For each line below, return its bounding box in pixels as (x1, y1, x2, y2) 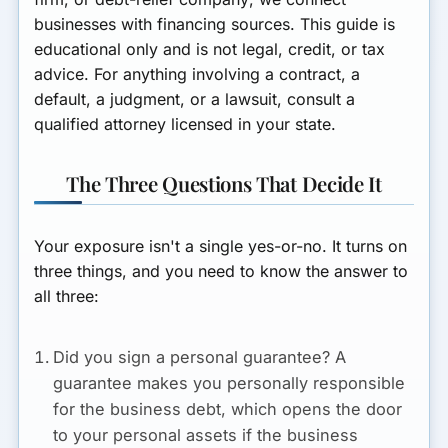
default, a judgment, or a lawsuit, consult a (34, 89, 356, 110)
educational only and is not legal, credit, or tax (34, 39, 386, 60)
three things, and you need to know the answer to (34, 261, 409, 282)
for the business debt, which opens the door (53, 398, 403, 419)
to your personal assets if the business (53, 424, 359, 445)
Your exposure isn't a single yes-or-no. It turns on (34, 236, 408, 257)
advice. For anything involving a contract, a (34, 64, 361, 85)
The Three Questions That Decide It (66, 169, 382, 197)
